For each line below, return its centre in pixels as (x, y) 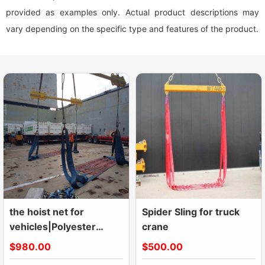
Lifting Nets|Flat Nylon (61, 241)
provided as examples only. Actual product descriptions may (132, 12)
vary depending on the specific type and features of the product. (132, 29)
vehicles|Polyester (53, 227)
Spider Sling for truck (191, 212)
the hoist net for (47, 212)
